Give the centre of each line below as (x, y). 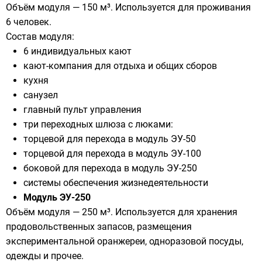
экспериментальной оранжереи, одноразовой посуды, (125, 242)
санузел (41, 95)
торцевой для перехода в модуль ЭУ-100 (112, 154)
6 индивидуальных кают (77, 51)
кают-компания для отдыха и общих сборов (120, 66)
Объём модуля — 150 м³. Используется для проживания (128, 8)
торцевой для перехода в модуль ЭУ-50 (110, 139)
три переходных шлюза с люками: (98, 125)
